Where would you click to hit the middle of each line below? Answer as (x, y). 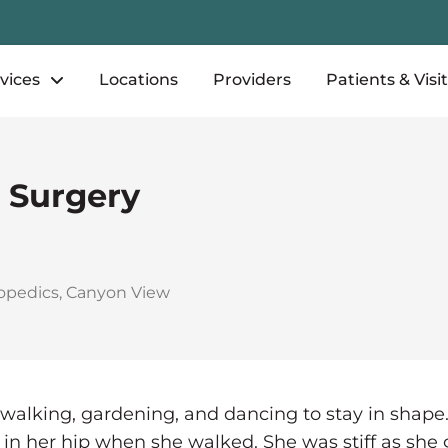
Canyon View (118, 293)
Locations (139, 79)
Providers (252, 79)
